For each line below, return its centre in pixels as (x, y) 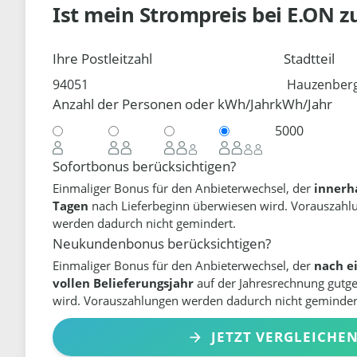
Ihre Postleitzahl (103, 58)
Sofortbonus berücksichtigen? (145, 166)
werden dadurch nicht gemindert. (145, 223)
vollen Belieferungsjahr (124, 283)
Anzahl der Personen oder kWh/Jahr (164, 104)
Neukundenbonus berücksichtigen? (162, 243)
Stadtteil (310, 58)
